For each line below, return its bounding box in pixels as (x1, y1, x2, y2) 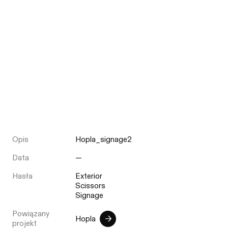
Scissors (75, 181, 105, 191)
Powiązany (12, 209, 50, 219)
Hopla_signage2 (75, 134, 132, 145)
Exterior (75, 171, 102, 182)
